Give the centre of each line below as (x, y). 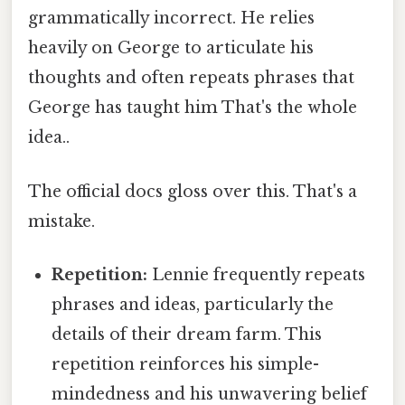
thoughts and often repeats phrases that (191, 78)
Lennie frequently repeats (257, 274)
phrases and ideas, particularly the (193, 304)
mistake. (61, 221)
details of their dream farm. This (187, 334)
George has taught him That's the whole (193, 108)
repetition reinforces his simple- (186, 364)
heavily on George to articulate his (171, 48)
